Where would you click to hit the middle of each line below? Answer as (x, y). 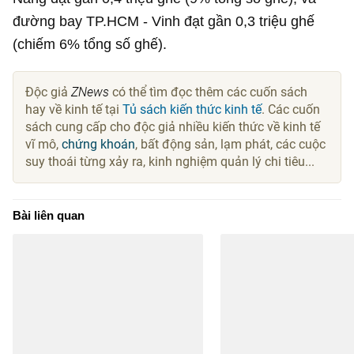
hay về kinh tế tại (74, 109)
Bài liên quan (49, 215)
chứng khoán (99, 144)
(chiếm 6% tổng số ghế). (90, 43)
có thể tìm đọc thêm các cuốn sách (209, 92)
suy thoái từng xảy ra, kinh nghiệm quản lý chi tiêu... (170, 161)
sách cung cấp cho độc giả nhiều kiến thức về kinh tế (173, 126)
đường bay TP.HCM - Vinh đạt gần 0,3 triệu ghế (164, 21)
